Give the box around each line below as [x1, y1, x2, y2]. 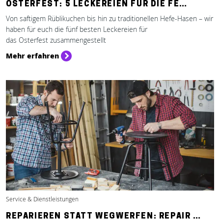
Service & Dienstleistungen [6, 195, 79, 203]
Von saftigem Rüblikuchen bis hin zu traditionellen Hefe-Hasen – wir [6, 14, 213, 23]
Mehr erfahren [6, 51, 59, 60]
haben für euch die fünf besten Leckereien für [6, 25, 147, 34]
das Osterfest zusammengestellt [6, 35, 106, 45]
